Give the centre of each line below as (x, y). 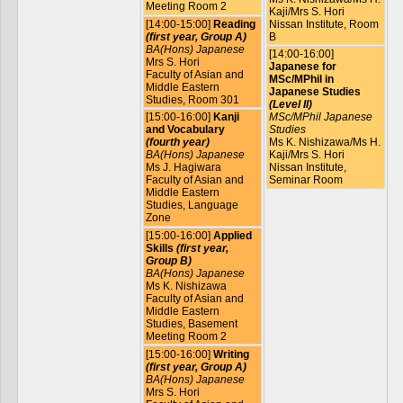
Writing (231, 354)
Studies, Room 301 (192, 99)
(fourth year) (177, 143)
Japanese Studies (314, 92)
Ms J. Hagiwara (183, 168)
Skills (161, 249)
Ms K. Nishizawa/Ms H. (324, 143)
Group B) (168, 261)
